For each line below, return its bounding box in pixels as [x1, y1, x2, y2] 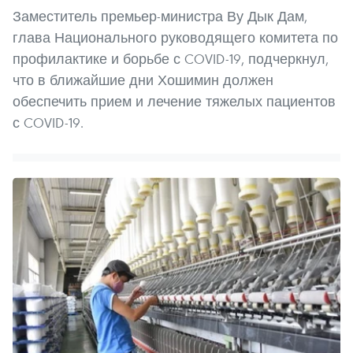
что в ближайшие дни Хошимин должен [13, 71, 273, 90]
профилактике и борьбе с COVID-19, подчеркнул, [13, 50, 329, 69]
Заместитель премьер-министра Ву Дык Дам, [13, 7, 307, 26]
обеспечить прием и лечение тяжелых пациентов [13, 92, 336, 111]
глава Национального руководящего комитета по [13, 28, 338, 47]
